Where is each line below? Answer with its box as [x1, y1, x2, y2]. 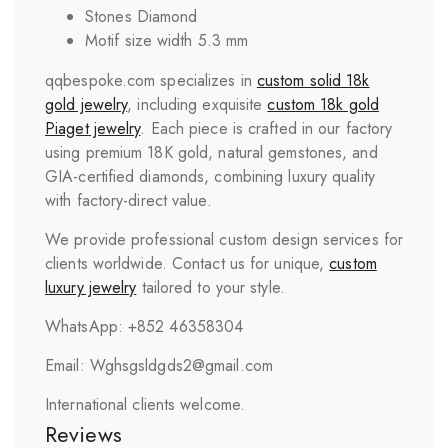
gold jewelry [45, 92, 128, 116]
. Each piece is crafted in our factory [140, 116, 393, 140]
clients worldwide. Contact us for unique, [45, 251, 330, 275]
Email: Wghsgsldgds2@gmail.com [45, 353, 273, 377]
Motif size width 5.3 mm [85, 28, 249, 52]
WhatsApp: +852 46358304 [45, 314, 244, 338]
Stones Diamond [85, 4, 198, 28]
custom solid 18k [256, 68, 370, 92]
